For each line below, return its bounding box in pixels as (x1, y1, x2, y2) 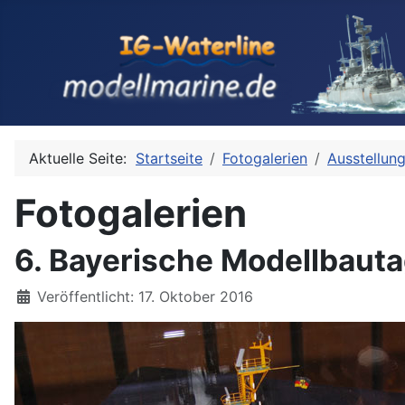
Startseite (136, 148, 202, 167)
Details (14, 286, 62, 305)
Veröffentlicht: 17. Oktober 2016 (37, 287, 253, 306)
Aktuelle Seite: (29, 148, 136, 167)
